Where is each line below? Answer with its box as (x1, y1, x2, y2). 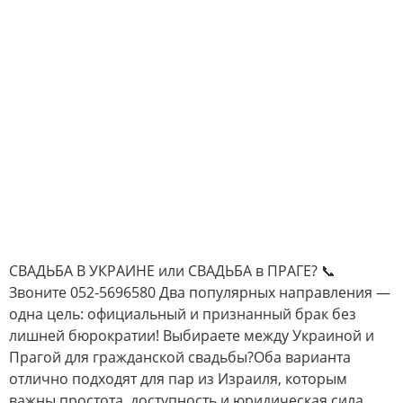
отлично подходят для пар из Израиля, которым (9, 368, 347, 389)
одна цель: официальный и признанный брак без (9, 303, 356, 324)
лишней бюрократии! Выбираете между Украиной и (9, 325, 374, 345)
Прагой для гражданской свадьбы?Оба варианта (9, 346, 351, 367)
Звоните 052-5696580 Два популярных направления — (9, 282, 390, 302)
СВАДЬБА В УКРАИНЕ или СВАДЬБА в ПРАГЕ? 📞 (9, 260, 336, 281)
